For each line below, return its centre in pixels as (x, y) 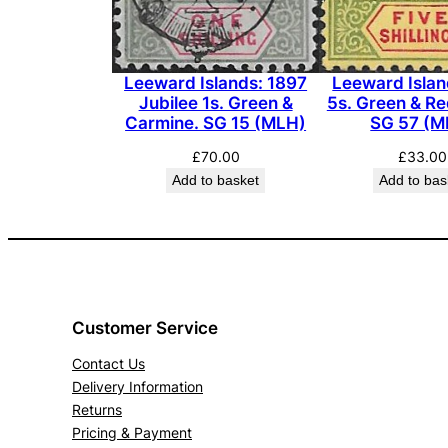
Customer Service (145, 327)
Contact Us (108, 363)
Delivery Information (137, 386)
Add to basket (216, 180)
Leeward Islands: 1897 (216, 83)
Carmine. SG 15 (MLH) (216, 123)
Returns (97, 409)
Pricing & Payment (132, 432)
